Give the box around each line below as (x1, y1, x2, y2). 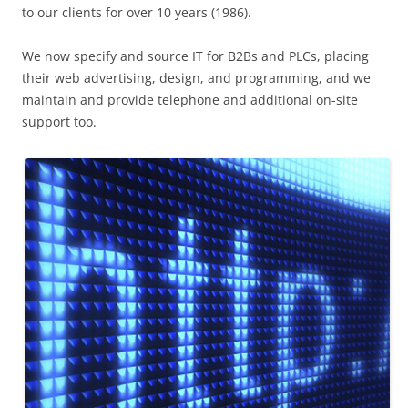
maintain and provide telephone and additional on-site (22, 91, 358, 108)
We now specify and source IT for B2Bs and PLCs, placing (22, 47, 369, 65)
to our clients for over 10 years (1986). (22, 4, 251, 21)
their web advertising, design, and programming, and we (22, 69, 371, 87)
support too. (22, 113, 97, 130)
